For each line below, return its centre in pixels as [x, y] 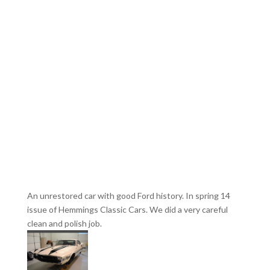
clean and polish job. [64, 224]
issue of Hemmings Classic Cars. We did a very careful [127, 210]
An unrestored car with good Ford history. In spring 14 [128, 196]
